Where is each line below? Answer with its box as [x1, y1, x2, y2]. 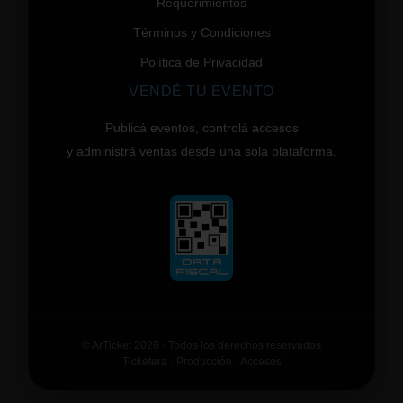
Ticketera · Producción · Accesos [121, 355, 282, 369]
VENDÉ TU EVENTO [129, 83, 274, 99]
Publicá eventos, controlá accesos [104, 120, 299, 135]
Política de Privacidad [140, 54, 263, 69]
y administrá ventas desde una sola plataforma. [67, 143, 336, 158]
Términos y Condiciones [132, 24, 271, 40]
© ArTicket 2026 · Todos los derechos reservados [82, 339, 321, 353]
